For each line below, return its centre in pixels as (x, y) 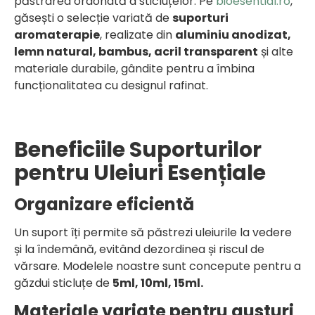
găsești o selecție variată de (93, 18)
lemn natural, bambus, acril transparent (136, 51)
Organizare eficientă (104, 204)
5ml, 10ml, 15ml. (158, 283)
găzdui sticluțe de (63, 283)
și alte (276, 51)
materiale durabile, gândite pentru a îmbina (134, 68)
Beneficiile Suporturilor (138, 149)
